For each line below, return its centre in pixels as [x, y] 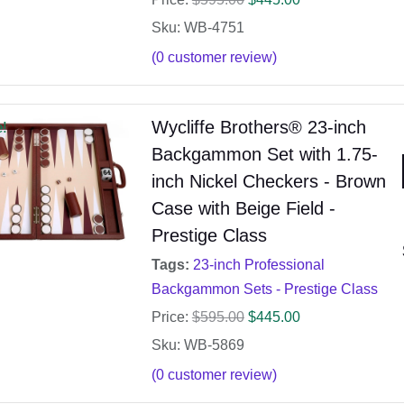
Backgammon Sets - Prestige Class [264, 289]
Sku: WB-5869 [197, 345]
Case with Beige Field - [243, 209]
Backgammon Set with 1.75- [264, 155]
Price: [170, 317]
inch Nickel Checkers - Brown [268, 182]
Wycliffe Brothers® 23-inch [258, 128]
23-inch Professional [258, 265]
